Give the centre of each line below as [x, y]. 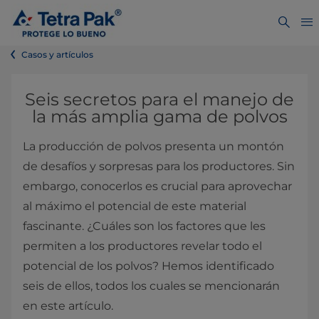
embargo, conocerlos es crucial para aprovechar [157, 186]
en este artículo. [68, 306]
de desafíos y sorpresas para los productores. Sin [159, 166]
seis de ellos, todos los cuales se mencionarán [151, 286]
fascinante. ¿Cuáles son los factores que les [144, 226]
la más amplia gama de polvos [159, 116]
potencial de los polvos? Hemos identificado [148, 266]
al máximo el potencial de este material [135, 206]
